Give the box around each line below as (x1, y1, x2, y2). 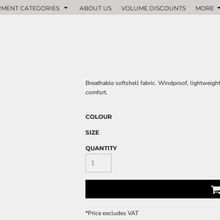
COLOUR (85, 113, 112, 120)
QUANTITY (85, 144, 117, 152)
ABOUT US (79, 4, 111, 12)
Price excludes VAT (88, 209, 138, 217)
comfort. (85, 88, 108, 96)
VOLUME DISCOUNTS (121, 4, 186, 12)
